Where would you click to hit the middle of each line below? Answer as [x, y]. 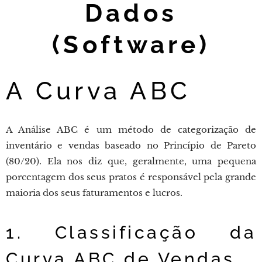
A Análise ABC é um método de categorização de [131, 130]
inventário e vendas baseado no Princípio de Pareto [131, 145]
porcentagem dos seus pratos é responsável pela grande [131, 177]
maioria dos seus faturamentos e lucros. [94, 193]
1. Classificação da [131, 232]
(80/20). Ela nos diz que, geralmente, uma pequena [131, 161]
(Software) [131, 45]
